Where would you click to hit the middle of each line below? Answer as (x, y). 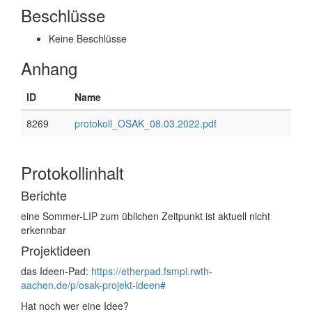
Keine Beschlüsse (88, 38)
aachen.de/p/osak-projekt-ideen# (93, 285)
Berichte (44, 195)
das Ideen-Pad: (56, 271)
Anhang (49, 68)
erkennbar (44, 230)
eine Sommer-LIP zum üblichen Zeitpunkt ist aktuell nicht (146, 216)
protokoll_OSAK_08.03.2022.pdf (146, 123)
